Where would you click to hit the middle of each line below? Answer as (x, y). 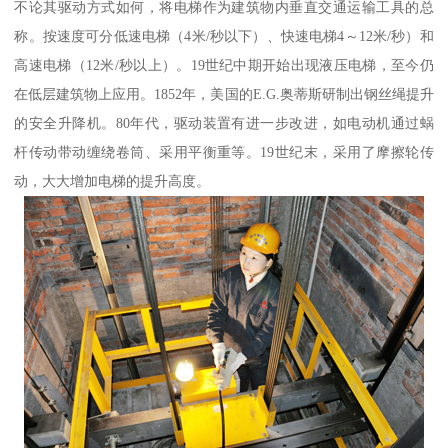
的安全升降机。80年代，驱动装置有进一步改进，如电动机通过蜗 (224, 122)
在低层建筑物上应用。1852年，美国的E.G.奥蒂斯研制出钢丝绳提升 (224, 93)
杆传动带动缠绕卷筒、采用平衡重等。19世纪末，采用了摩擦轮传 (224, 151)
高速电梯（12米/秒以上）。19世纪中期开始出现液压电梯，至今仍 (224, 64)
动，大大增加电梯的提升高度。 (112, 180)
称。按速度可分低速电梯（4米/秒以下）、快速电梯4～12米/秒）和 (224, 35)
